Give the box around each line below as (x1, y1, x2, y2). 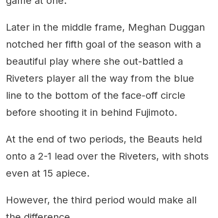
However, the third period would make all (6, 194, 197, 206)
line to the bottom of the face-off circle (6, 90, 185, 101)
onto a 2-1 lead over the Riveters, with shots (6, 150, 209, 162)
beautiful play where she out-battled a (6, 55, 183, 67)
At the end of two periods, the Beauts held (6, 133, 202, 145)
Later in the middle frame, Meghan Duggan (6, 21, 205, 33)
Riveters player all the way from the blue (6, 73, 194, 84)
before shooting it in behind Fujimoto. (6, 107, 177, 118)
